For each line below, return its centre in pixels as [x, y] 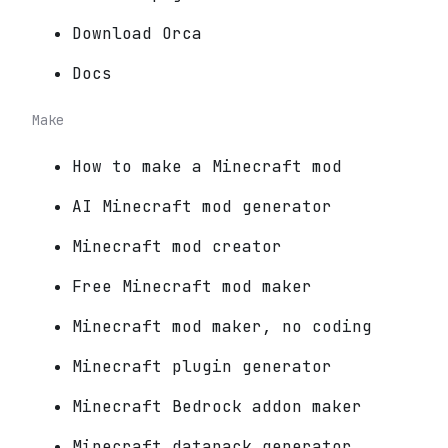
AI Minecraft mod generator [202, 207]
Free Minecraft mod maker [192, 287]
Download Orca [137, 34]
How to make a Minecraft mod [207, 167]
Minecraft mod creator [177, 247]
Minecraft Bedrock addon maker [217, 407]
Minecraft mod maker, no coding [222, 327]
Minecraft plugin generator [202, 367]
